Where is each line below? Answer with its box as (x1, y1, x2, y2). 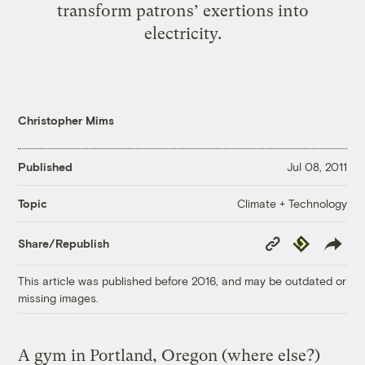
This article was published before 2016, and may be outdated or (18, 273, 347, 288)
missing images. (18, 290, 99, 305)
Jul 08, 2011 (286, 160, 347, 174)
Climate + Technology (236, 196, 347, 210)
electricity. (143, 23, 222, 43)
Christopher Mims (18, 112, 115, 127)
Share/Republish (18, 236, 110, 251)
